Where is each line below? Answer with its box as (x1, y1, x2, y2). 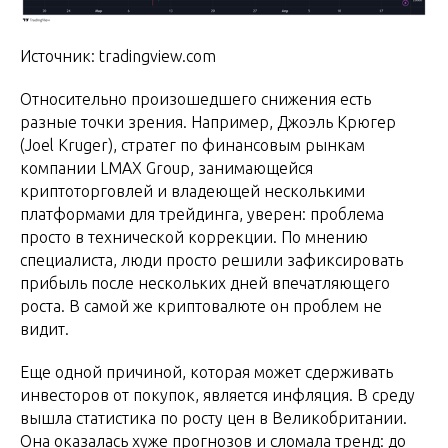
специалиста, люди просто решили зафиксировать (20, 251, 403, 270)
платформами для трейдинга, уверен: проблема (20, 205, 384, 224)
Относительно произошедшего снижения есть (20, 90, 371, 109)
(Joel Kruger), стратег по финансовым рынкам (20, 136, 365, 155)
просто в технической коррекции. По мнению (20, 228, 368, 247)
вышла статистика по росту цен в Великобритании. (20, 409, 407, 428)
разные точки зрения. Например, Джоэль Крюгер (20, 113, 396, 132)
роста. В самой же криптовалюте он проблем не (20, 297, 382, 316)
